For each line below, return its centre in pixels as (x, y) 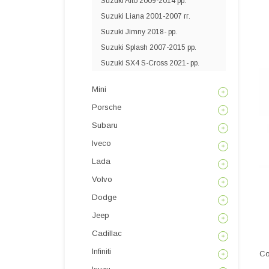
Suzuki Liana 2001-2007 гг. (146, 16)
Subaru (105, 125)
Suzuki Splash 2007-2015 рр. (149, 47)
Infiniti (101, 251)
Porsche (107, 107)
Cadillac (107, 233)
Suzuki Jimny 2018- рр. (139, 32)
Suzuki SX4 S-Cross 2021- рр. (150, 63)
